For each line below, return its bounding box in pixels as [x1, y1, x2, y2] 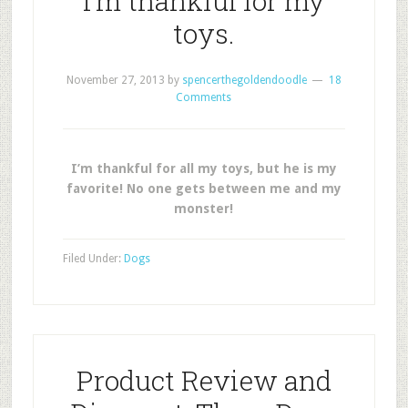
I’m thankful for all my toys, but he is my [70, 161, 337, 176]
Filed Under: [62, 252, 124, 265]
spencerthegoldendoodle [181, 74, 307, 87]
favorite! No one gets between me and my [66, 181, 342, 196]
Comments [176, 91, 232, 104]
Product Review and [76, 362, 331, 398]
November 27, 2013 [66, 74, 165, 87]
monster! [174, 201, 234, 216]
